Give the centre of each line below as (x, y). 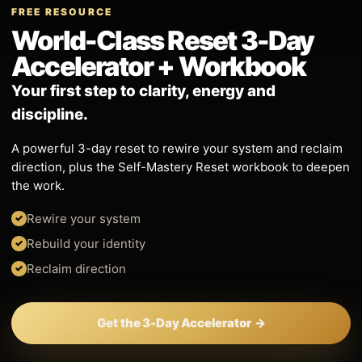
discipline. (50, 114)
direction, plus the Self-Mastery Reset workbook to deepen (181, 166)
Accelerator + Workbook (159, 66)
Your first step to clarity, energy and (143, 90)
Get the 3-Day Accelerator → (181, 323)
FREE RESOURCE (62, 11)
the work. (38, 185)
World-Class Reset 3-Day (163, 40)
